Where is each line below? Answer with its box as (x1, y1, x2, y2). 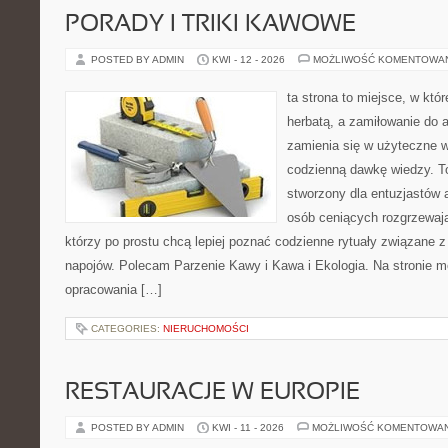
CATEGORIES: (91, 323, 163, 334)
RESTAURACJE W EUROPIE (65, 382, 360, 404)
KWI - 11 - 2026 (212, 422, 284, 433)
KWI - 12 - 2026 (212, 54, 285, 65)
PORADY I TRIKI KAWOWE (65, 14, 356, 36)
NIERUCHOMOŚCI (163, 323, 249, 334)
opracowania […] (65, 282, 162, 297)
